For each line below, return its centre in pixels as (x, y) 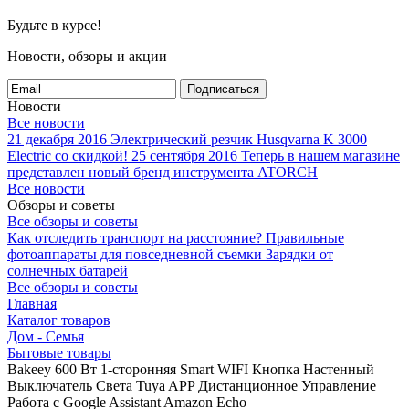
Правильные (305, 238)
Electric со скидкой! (68, 156)
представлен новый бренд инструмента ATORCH (163, 172)
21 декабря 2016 (57, 139)
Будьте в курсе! (54, 25)
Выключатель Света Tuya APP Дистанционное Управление (192, 386)
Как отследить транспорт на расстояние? (135, 238)
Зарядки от (299, 254)
